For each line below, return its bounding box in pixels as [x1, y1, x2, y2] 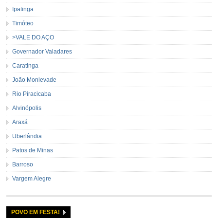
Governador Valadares [12, 48, 73, 55]
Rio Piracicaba [12, 90, 52, 97]
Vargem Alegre [12, 175, 52, 182]
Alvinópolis [12, 104, 42, 111]
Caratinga [12, 62, 39, 69]
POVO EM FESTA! [11, 208, 60, 216]
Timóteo [12, 19, 34, 27]
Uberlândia [12, 132, 42, 140]
